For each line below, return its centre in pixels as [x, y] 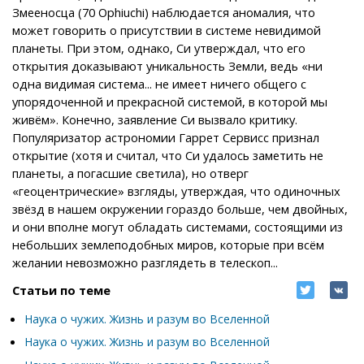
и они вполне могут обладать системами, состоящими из [178, 226]
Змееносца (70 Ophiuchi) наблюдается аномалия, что [164, 12]
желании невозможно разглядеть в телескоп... [145, 262]
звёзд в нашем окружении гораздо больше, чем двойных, [180, 208]
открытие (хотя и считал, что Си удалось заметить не [168, 155]
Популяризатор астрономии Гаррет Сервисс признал [166, 137]
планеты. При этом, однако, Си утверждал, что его [159, 48]
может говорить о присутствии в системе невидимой [167, 30]
